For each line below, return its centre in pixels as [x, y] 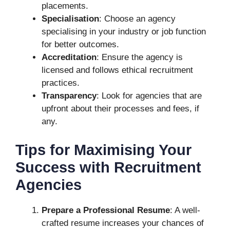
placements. [65, 6]
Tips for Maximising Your [103, 150]
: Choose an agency [137, 19]
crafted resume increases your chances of [123, 223]
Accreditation [69, 57]
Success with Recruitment [108, 167]
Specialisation [70, 19]
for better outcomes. [80, 44]
